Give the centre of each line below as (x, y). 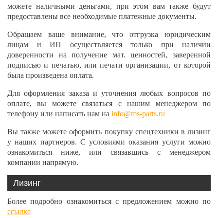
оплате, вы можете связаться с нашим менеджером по (109, 103)
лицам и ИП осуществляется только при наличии (109, 45)
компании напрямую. (43, 162)
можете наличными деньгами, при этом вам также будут (109, 6)
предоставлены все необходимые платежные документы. (102, 16)
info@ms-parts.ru (138, 114)
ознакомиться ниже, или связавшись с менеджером (109, 152)
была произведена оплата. (51, 75)
